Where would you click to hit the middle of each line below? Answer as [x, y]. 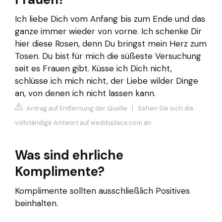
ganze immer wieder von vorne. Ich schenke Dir [108, 31]
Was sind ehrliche [69, 155]
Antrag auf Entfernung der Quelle [76, 108]
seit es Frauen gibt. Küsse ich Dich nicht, [93, 69]
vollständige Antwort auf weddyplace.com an [83, 122]
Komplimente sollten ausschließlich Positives [102, 191]
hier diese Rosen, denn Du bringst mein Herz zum [111, 44]
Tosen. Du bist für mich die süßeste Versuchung [108, 56]
